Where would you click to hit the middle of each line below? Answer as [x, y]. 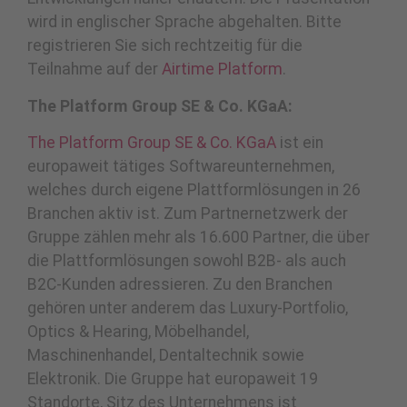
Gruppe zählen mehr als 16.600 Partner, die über [199, 237]
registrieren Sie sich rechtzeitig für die [165, 46]
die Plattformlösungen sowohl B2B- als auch [187, 260]
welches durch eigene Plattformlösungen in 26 [194, 189]
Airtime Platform [222, 69]
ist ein [302, 142]
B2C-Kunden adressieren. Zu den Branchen [180, 284]
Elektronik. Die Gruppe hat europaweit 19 [173, 378]
